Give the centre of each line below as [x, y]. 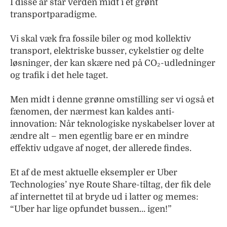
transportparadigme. [53, 14]
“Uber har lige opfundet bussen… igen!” [91, 209]
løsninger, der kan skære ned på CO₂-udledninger [113, 63]
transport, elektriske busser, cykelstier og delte [107, 51]
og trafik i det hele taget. [59, 75]
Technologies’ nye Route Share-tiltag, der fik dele [110, 184]
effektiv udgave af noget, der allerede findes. [101, 148]
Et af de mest [38, 172]
